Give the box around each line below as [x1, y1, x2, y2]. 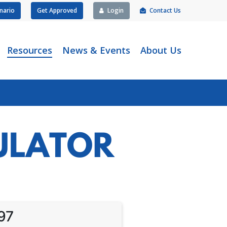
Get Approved [37, 6, 77, 15]
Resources [7, 44, 52, 56]
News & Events [62, 44, 130, 56]
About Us [140, 44, 181, 56]
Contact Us [149, 6, 181, 15]
